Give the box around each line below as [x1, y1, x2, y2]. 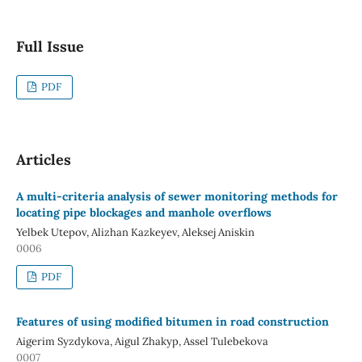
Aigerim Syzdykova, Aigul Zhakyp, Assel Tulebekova [15, 334, 268, 348]
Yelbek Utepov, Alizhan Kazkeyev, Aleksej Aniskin [15, 225, 255, 239]
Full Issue [15, 36, 84, 56]
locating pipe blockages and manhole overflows [15, 204, 271, 220]
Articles [15, 149, 71, 169]
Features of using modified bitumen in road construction [15, 314, 329, 329]
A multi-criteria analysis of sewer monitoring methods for [15, 188, 338, 204]
